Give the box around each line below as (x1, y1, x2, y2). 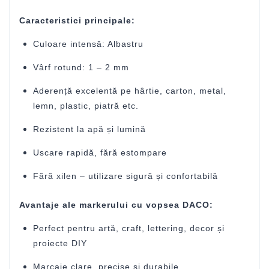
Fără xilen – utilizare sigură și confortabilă (32, 171, 218, 181)
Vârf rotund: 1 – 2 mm (32, 62, 129, 73)
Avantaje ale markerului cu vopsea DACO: (19, 199, 213, 210)
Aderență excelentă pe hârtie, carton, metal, (32, 86, 226, 96)
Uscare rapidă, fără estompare (32, 148, 167, 158)
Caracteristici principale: (19, 16, 135, 26)
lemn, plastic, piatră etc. (32, 101, 139, 111)
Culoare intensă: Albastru (32, 39, 144, 49)
